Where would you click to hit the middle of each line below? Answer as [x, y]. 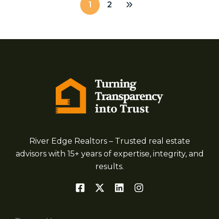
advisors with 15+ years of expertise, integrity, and [109, 154]
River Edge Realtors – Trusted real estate [109, 141]
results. [109, 167]
